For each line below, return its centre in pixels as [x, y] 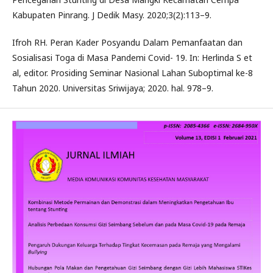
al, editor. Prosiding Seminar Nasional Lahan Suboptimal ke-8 [133, 73]
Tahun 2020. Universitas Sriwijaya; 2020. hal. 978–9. [113, 88]
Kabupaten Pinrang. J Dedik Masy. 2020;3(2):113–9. [112, 15]
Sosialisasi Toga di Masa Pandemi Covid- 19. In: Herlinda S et [132, 57]
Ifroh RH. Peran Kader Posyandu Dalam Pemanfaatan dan [127, 42]
